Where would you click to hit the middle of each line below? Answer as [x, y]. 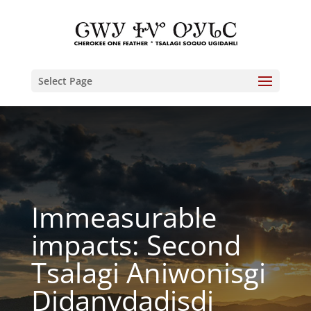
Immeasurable [124, 217]
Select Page [65, 81]
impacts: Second [136, 245]
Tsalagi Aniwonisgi [148, 272]
